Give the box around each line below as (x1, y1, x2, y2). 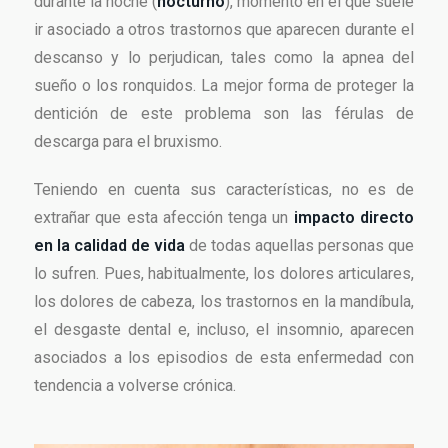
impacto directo (293, 208, 415, 228)
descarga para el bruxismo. (34, 132, 222, 152)
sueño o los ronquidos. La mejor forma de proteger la (34, 76, 414, 96)
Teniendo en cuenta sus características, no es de (34, 180, 414, 200)
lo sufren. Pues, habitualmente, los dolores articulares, (34, 264, 414, 284)
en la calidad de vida (34, 236, 185, 256)
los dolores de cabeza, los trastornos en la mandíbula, (34, 292, 414, 312)
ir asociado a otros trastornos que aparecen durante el (34, 20, 414, 40)
